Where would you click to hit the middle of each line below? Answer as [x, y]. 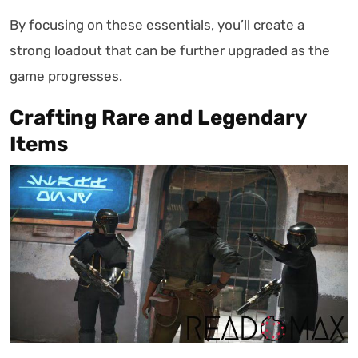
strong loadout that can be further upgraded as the [170, 50]
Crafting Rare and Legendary [158, 117]
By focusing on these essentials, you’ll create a [157, 24]
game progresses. [66, 76]
